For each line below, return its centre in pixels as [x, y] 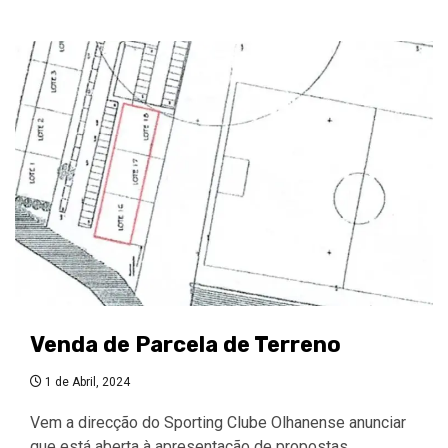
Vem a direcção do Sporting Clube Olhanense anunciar [218, 422]
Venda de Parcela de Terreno [185, 344]
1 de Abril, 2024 [86, 382]
